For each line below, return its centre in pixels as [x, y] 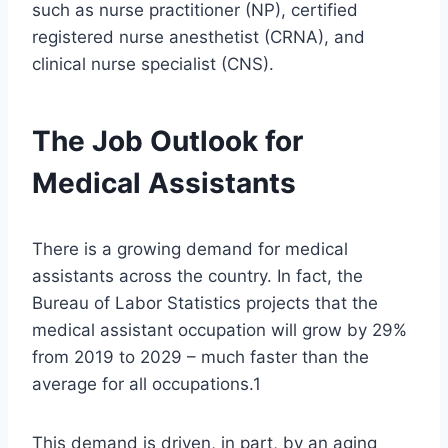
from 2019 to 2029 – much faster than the [200, 357]
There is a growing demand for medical [190, 249]
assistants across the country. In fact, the [197, 276]
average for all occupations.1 [146, 384]
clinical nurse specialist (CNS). [153, 64]
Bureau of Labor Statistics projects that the [205, 303]
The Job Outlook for [167, 141]
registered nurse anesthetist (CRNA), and [198, 37]
